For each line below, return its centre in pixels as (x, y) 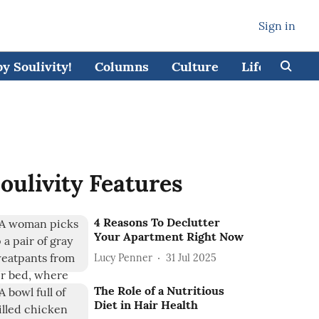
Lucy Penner (124, 257)
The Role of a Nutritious (159, 291)
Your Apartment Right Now (169, 236)
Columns (121, 66)
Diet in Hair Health (146, 305)
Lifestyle (268, 66)
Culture (195, 66)
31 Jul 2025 (192, 257)
